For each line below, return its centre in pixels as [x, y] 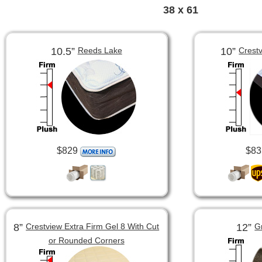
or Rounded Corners [86, 240]
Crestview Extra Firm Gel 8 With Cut [93, 227]
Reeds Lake [100, 51]
